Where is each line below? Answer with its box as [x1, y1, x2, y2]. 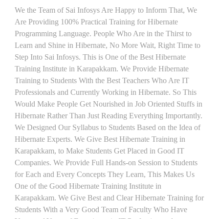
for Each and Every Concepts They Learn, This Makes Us [15, 170, 195, 178]
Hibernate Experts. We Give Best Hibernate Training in [15, 135, 185, 143]
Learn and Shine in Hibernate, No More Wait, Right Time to [15, 41, 200, 49]
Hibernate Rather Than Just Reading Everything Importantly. [15, 111, 202, 120]
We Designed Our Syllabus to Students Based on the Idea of [15, 123, 200, 131]
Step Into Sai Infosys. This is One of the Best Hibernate [15, 53, 186, 61]
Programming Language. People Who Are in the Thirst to [15, 29, 192, 38]
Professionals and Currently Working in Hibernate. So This [15, 88, 197, 96]
